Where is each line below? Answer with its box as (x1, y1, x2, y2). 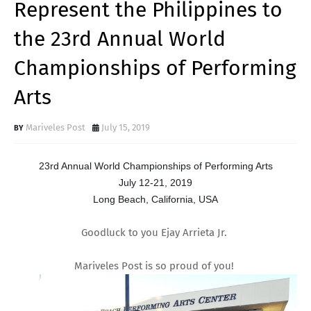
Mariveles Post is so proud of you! (74, 259, 237, 272)
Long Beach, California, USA (93, 193, 218, 205)
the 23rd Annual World (14, 26, 226, 51)
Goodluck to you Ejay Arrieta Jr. (81, 226, 230, 239)
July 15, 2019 (101, 121, 150, 133)
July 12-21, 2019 (119, 176, 192, 188)
